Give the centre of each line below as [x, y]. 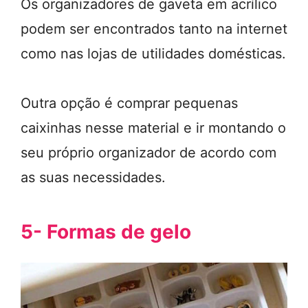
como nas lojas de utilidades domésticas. [153, 54]
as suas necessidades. [93, 177]
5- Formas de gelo [106, 232]
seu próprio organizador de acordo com [148, 153]
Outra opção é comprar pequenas [129, 103]
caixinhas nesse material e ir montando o [153, 128]
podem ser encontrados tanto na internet [154, 29]
